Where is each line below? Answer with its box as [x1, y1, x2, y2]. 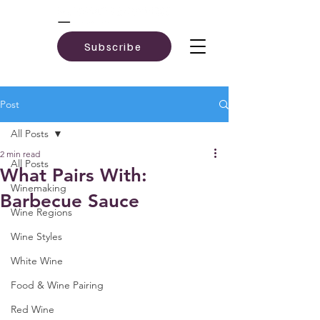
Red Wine [11, 303, 54, 316]
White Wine [11, 254, 63, 267]
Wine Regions [11, 206, 72, 219]
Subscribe [84, 39, 142, 54]
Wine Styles [11, 230, 62, 243]
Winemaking [11, 181, 66, 194]
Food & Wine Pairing [11, 279, 104, 291]
